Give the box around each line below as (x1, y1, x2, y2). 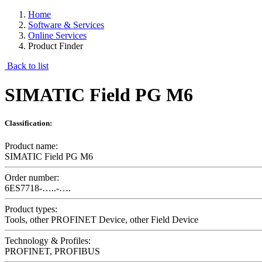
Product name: (5, 141, 58, 151)
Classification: (5, 118, 52, 127)
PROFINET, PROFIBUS (5, 246, 100, 257)
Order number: (5, 173, 59, 183)
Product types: (5, 204, 57, 215)
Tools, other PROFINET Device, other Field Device (5, 215, 198, 225)
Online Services (28, 30, 87, 41)
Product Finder (28, 41, 83, 51)
